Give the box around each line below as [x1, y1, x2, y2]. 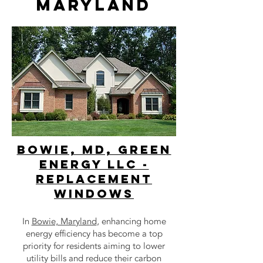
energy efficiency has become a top [25, 228, 163, 240]
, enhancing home [96, 215, 166, 227]
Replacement [36, 171, 152, 186]
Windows [54, 186, 134, 201]
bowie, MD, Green [16, 142, 171, 157]
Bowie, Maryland [31, 215, 97, 227]
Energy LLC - [39, 157, 149, 171]
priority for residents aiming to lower [23, 240, 165, 252]
